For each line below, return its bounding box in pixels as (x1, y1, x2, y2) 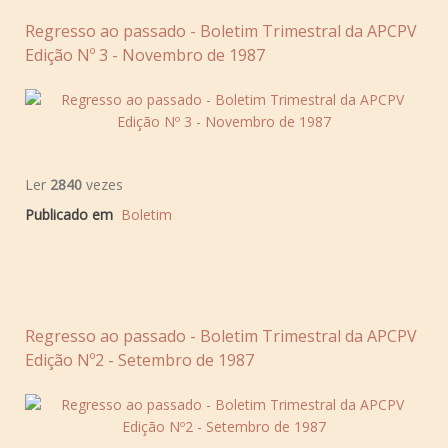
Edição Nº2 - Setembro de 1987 (25, 348, 254, 371)
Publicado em (25, 204, 113, 224)
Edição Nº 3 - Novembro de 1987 (25, 43, 265, 66)
